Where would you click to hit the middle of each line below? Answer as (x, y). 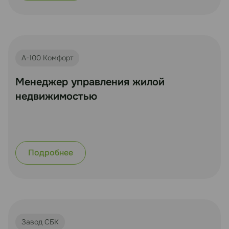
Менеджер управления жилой (90, 82)
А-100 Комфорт (47, 58)
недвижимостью (56, 96)
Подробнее (51, 152)
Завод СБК (40, 222)
